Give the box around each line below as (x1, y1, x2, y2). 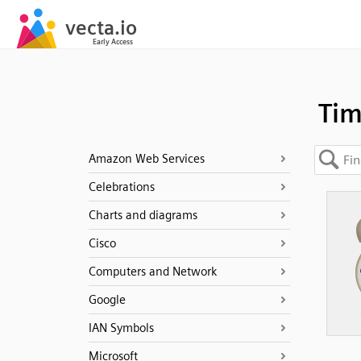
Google (88, 293, 126, 307)
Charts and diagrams (88, 208, 197, 222)
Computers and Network (88, 264, 217, 279)
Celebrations (88, 180, 155, 194)
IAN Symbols (88, 321, 154, 335)
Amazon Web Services (88, 151, 205, 166)
